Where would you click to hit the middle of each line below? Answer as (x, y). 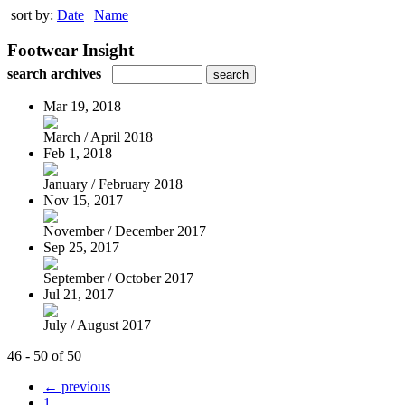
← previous (77, 386)
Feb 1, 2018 (78, 153)
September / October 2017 (118, 278)
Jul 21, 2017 (79, 294)
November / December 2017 (125, 231)
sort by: (34, 15)
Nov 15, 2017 (83, 200)
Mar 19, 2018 (82, 106)
